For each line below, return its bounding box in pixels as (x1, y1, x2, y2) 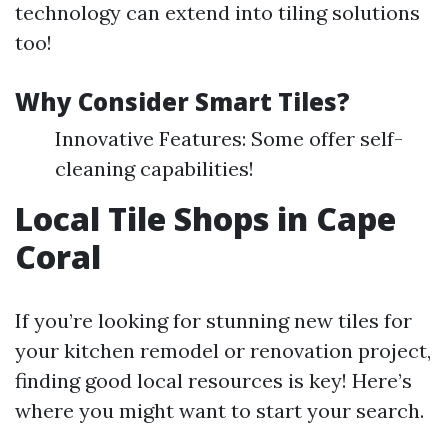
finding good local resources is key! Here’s (15, 368, 412, 393)
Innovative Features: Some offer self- (55, 126, 403, 151)
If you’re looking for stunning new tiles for (15, 308, 412, 333)
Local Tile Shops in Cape (15, 197, 396, 240)
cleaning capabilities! (55, 156, 254, 181)
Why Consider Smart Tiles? (15, 85, 350, 118)
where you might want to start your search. (15, 398, 424, 423)
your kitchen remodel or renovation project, (15, 338, 431, 363)
